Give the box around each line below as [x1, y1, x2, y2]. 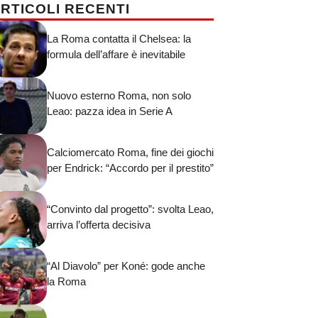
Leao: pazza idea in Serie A [47, 105, 172, 118]
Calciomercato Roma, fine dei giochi [47, 146, 214, 159]
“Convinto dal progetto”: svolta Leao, [47, 203, 214, 216]
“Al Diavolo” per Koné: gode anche [47, 260, 205, 273]
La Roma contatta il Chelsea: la [47, 33, 191, 45]
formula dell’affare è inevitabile [47, 48, 185, 61]
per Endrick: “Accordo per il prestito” [47, 162, 214, 175]
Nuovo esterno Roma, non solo [47, 89, 191, 102]
